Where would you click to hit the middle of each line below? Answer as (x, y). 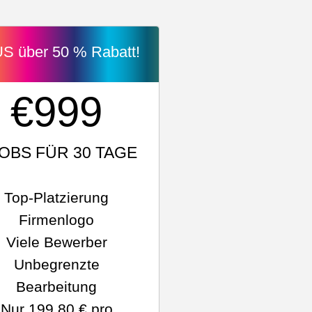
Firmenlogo (57, 220)
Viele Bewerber (56, 242)
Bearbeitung (57, 287)
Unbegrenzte (56, 264)
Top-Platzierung (57, 197)
